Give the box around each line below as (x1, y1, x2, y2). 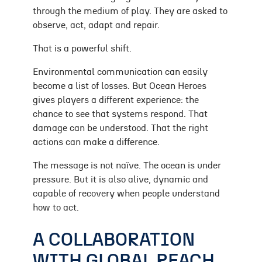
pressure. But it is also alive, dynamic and (33, 175, 208, 185)
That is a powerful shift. (33, 44, 132, 54)
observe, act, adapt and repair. (33, 20, 160, 30)
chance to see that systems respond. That (33, 109, 208, 119)
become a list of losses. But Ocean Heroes (33, 81, 206, 91)
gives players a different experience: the (33, 95, 199, 105)
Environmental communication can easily (33, 67, 208, 77)
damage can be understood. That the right (33, 123, 208, 133)
